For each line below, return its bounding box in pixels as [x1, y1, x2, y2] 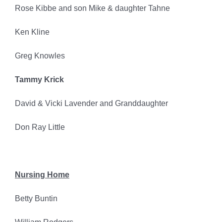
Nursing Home [14, 170, 69, 179]
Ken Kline [14, 28, 50, 37]
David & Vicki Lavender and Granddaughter [14, 99, 168, 108]
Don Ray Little [14, 123, 65, 132]
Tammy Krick [14, 75, 64, 84]
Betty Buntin [14, 194, 57, 203]
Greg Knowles [14, 52, 65, 60]
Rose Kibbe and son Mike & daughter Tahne [14, 4, 170, 13]
